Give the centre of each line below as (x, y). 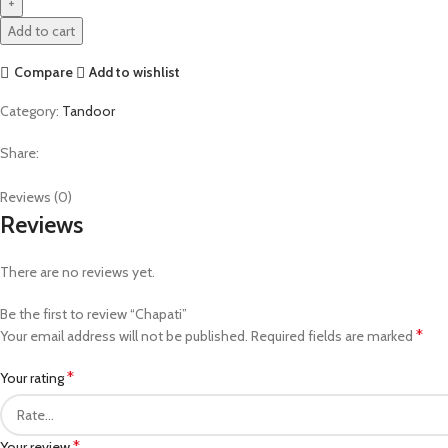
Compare (43, 72)
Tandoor (88, 110)
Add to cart (41, 30)
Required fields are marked (333, 335)
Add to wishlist (135, 72)
